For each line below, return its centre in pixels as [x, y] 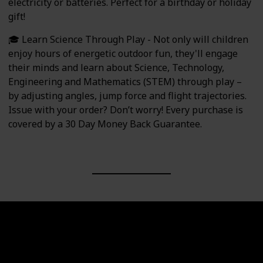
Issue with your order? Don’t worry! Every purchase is [126, 109]
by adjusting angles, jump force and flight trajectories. [127, 95]
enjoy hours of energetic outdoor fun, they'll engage [123, 53]
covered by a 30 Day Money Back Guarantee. [105, 124]
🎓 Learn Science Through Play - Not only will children [128, 39]
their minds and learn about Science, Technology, [116, 67]
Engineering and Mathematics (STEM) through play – [125, 81]
